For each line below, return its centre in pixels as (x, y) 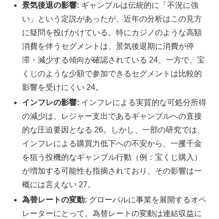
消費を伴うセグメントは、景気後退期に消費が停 (108, 46)
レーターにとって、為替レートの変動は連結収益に (112, 214)
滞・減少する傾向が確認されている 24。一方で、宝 (114, 60)
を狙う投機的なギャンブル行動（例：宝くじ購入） (112, 157)
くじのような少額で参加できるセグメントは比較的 (112, 73)
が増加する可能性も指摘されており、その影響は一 (112, 171)
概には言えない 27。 (59, 184)
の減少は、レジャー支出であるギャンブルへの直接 (112, 116)
